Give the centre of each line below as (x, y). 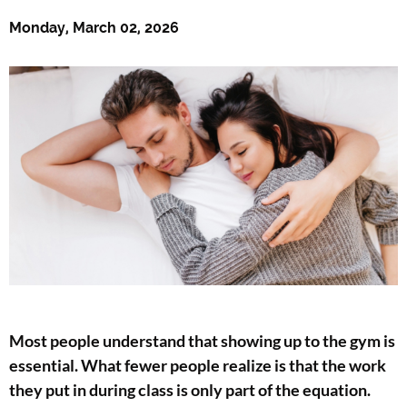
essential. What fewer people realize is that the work (198, 366)
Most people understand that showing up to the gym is (202, 341)
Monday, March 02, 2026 (94, 28)
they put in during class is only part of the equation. (190, 390)
